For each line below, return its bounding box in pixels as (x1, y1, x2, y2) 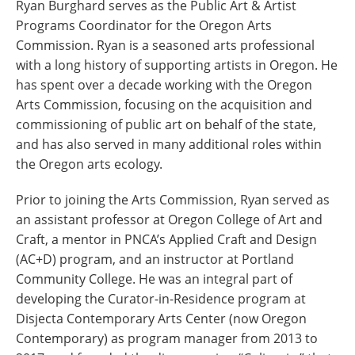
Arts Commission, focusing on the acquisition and (16, 96, 312, 114)
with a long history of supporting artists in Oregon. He (16, 56, 338, 74)
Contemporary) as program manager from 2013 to (16, 330, 318, 348)
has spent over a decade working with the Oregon (16, 76, 312, 94)
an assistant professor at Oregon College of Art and (16, 211, 323, 229)
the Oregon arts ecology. (16, 155, 162, 174)
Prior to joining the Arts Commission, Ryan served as (16, 191, 330, 209)
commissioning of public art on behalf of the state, (16, 116, 316, 134)
